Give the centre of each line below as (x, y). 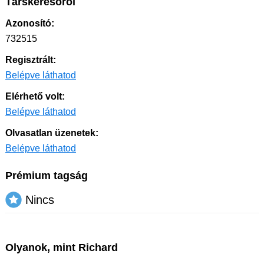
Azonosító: (30, 24)
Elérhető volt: (35, 97)
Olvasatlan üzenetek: (52, 133)
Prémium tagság (47, 176)
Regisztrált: (31, 60)
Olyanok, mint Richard (62, 248)
